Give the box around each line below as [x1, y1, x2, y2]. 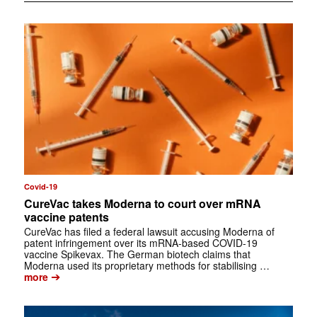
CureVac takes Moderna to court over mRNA [23, 195, 261, 212]
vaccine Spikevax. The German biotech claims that [23, 247, 250, 262]
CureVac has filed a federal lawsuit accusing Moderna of [23, 224, 275, 239]
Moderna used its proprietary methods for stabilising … [23, 258, 270, 273]
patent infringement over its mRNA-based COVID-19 [23, 236, 258, 250]
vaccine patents [23, 209, 109, 226]
